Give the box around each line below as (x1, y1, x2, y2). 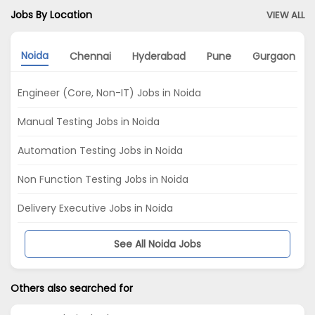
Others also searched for (11, 281, 133, 295)
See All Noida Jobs (114, 236, 201, 251)
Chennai (70, 49, 111, 64)
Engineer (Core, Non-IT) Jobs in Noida (18, 85, 201, 100)
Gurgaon (252, 49, 295, 64)
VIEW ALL (266, 8, 304, 22)
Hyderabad (132, 49, 186, 64)
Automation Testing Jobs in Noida (18, 143, 183, 157)
